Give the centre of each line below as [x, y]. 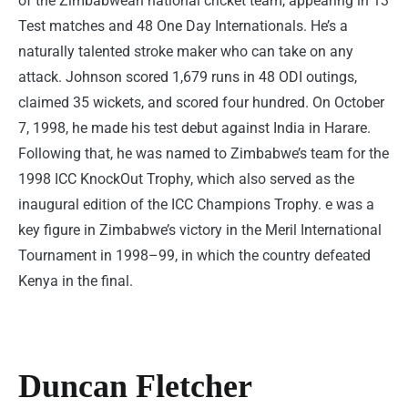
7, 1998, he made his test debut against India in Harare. [194, 128]
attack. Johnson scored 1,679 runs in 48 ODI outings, [188, 77]
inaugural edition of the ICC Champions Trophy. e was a [196, 205]
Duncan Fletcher [135, 387]
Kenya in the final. [76, 281]
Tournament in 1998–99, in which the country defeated [194, 256]
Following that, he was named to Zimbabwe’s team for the [204, 154]
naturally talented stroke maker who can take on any [186, 52]
